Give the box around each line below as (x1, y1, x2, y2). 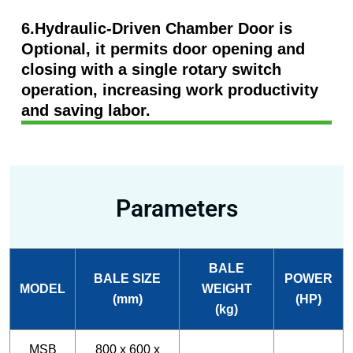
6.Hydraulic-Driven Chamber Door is (21, 19, 292, 37)
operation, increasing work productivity (21, 80, 318, 98)
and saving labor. (21, 101, 150, 119)
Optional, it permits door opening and (21, 39, 305, 58)
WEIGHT (201, 281, 252, 295)
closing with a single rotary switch (21, 60, 281, 78)
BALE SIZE (94, 271, 161, 285)
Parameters (115, 194, 238, 222)
